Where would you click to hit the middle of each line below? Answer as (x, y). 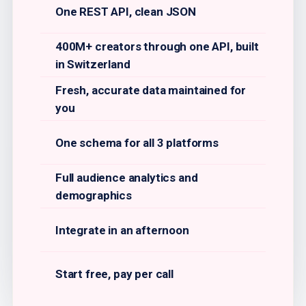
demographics (94, 195)
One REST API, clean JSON (126, 11)
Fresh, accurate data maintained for (151, 90)
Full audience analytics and (127, 177)
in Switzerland (93, 64)
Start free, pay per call (114, 274)
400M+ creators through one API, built (157, 46)
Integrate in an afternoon (122, 230)
